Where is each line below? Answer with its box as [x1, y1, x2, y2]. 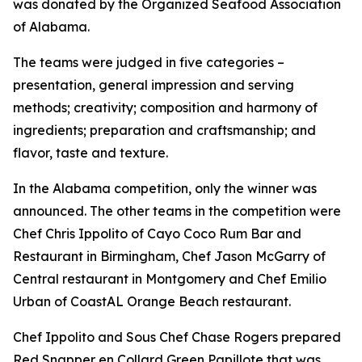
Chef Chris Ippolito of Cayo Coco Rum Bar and [13, 225, 301, 242]
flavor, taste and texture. [13, 145, 168, 161]
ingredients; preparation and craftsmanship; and [13, 122, 316, 138]
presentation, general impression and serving [13, 77, 294, 93]
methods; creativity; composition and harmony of [13, 99, 318, 116]
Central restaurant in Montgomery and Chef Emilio [13, 271, 326, 287]
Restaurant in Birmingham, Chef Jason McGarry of [13, 248, 326, 264]
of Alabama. [13, 19, 90, 35]
